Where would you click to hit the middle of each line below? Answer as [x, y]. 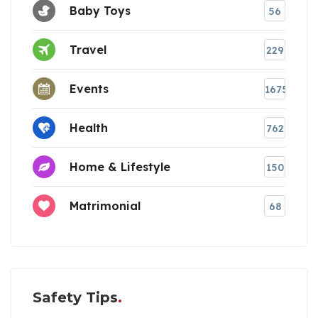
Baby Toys [100, 11]
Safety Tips [75, 297]
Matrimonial [105, 206]
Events [89, 89]
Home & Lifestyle [120, 167]
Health [89, 128]
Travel [88, 50]
